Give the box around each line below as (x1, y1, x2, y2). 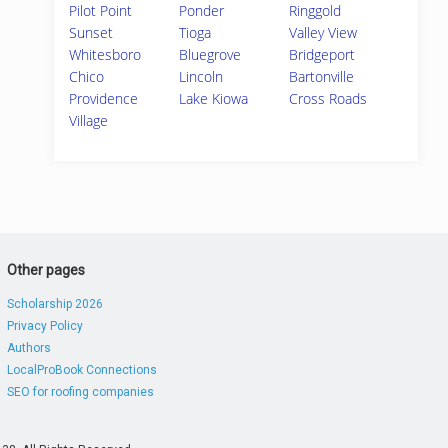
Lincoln (179, 67, 224, 86)
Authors (6, 341, 51, 355)
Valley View (289, 23, 358, 42)
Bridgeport (289, 45, 356, 64)
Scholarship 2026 (6, 297, 103, 311)
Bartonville (289, 67, 355, 86)
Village (69, 111, 108, 130)
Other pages (6, 262, 85, 278)
